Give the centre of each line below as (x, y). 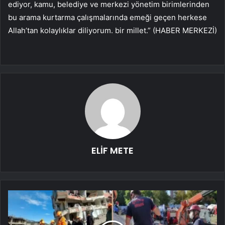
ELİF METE (113, 150)
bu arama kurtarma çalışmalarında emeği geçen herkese (107, 17)
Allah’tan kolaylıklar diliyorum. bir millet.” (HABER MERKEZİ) (113, 30)
